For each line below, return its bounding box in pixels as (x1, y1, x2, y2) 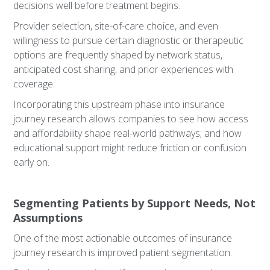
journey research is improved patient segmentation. (13, 246, 233, 259)
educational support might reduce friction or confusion (13, 141, 247, 154)
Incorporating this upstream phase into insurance (13, 98, 225, 111)
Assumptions (13, 210, 83, 225)
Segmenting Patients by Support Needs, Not (13, 196, 256, 210)
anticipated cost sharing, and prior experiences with (13, 63, 234, 76)
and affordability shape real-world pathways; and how (13, 127, 242, 140)
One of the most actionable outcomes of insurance (13, 231, 233, 245)
